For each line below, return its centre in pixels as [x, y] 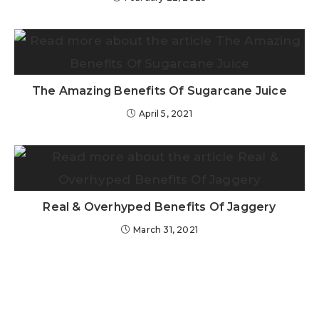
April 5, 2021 [166, 114]
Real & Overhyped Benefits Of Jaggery [159, 207]
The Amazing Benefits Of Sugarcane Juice [159, 91]
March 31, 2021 [166, 230]
